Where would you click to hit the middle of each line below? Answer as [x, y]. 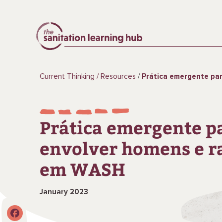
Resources [118, 77]
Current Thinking [67, 77]
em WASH [82, 169]
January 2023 [64, 192]
